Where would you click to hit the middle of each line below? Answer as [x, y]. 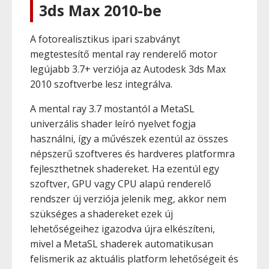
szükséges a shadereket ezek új [101, 214]
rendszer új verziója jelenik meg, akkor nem [128, 199]
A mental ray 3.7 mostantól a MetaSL [112, 109]
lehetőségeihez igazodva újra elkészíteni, [122, 229]
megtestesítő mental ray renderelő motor [124, 54]
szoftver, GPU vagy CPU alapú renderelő [121, 184]
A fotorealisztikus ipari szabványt [105, 39]
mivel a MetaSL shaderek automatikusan [122, 244]
